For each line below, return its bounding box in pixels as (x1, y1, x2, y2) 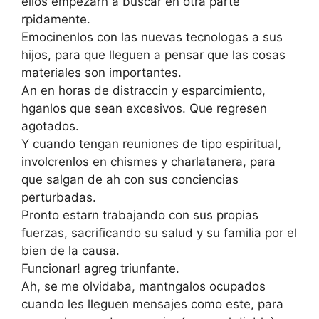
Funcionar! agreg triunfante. (21, 261, 179, 276)
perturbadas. (21, 190, 96, 205)
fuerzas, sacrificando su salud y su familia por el (21, 226, 297, 241)
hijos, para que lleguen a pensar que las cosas (21, 48, 286, 63)
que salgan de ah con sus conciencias (21, 172, 239, 187)
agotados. (21, 119, 79, 134)
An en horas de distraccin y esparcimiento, (21, 83, 266, 98)
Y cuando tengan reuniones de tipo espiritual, (21, 137, 281, 152)
